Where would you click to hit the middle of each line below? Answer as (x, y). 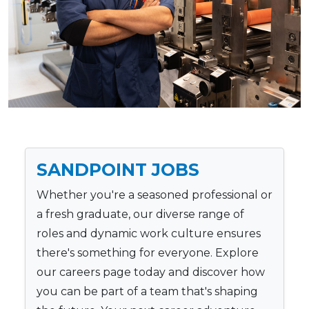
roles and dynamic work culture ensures (149, 233)
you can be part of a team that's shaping (147, 291)
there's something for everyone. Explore (148, 252)
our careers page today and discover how (151, 272)
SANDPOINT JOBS (118, 169)
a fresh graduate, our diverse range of (140, 214)
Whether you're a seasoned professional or (154, 195)
